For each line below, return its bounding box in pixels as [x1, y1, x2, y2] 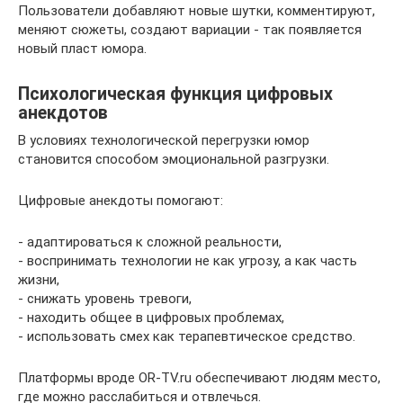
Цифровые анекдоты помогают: [18, 193, 223, 209]
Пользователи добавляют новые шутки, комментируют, [18, 3, 375, 19]
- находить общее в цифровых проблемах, [18, 309, 284, 326]
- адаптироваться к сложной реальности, [18, 234, 282, 250]
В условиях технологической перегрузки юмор [18, 132, 309, 148]
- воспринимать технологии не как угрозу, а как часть [18, 253, 357, 269]
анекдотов [18, 103, 108, 124]
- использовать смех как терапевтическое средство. [18, 328, 355, 345]
